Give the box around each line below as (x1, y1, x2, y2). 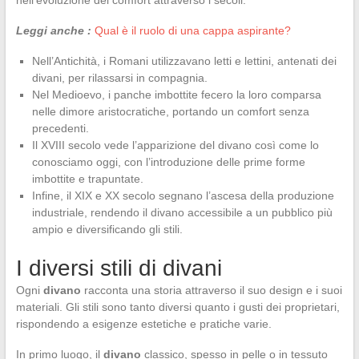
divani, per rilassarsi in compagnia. (31, 71, 208, 84)
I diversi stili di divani (15, 255, 222, 280)
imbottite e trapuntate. (31, 171, 143, 185)
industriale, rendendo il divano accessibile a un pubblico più (31, 205, 333, 219)
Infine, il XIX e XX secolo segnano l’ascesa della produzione (31, 188, 334, 202)
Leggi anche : (15, 23, 91, 37)
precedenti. (31, 121, 89, 135)
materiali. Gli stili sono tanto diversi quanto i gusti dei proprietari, (15, 300, 340, 313)
